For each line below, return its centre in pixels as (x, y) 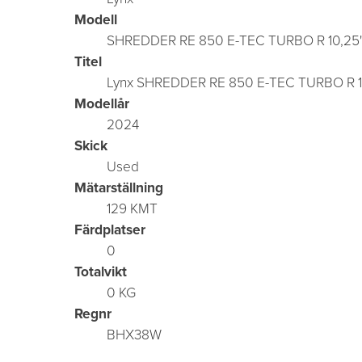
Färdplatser (110, 229)
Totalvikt (101, 271)
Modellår (102, 103)
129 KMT (132, 208)
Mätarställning (119, 187)
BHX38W (134, 334)
